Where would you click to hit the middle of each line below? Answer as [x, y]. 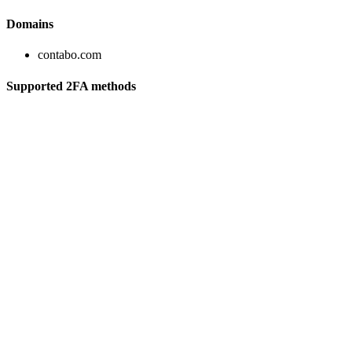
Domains [30, 24]
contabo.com [70, 55]
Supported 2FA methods [71, 86]
